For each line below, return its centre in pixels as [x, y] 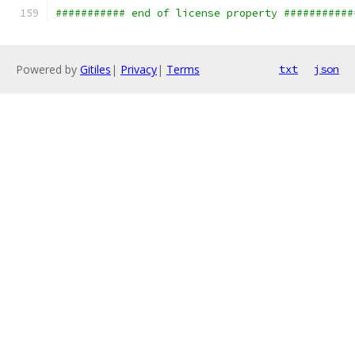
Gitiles [95, 69]
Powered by [48, 69]
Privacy [139, 69]
